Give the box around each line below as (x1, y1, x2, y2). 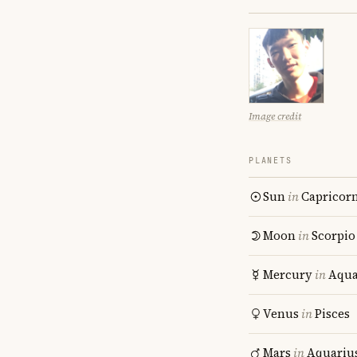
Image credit (249, 110, 301, 123)
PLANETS (249, 155, 292, 166)
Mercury (263, 266, 312, 283)
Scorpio (312, 227, 355, 244)
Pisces (315, 305, 350, 322)
